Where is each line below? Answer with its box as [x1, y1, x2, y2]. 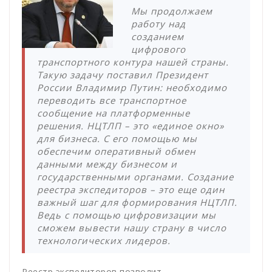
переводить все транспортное [37, 93, 186, 106]
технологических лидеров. [37, 234, 171, 246]
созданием [131, 30, 184, 42]
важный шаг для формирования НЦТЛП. [37, 195, 237, 208]
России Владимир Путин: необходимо [37, 81, 227, 93]
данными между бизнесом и [37, 157, 177, 170]
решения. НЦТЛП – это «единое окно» [37, 119, 224, 132]
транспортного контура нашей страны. [37, 55, 229, 68]
